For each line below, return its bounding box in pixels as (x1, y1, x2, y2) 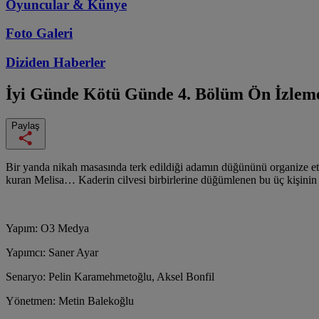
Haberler (53, 55, 105, 70)
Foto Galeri (6, 26, 73, 41)
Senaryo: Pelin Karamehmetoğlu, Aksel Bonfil (6, 270, 214, 283)
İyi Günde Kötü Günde (6, 84, 178, 103)
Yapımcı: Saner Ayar (6, 246, 98, 258)
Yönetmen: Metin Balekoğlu (6, 294, 134, 307)
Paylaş (11, 120, 40, 131)
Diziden (6, 55, 53, 70)
